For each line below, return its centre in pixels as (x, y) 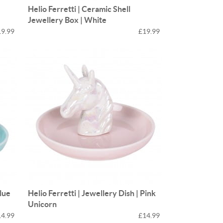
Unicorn (43, 204)
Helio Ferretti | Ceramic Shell (79, 9)
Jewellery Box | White (67, 20)
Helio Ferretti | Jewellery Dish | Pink (92, 193)
